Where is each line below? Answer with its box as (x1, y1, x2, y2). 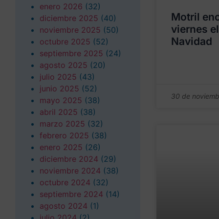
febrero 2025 (40, 130, 89, 140)
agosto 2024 (40, 200, 88, 211)
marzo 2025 (40, 118, 85, 129)
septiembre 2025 (40, 48, 103, 58)
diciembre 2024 (40, 153, 98, 164)
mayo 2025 (40, 95, 82, 105)
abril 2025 (40, 107, 78, 117)
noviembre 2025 (40, 24, 101, 35)
